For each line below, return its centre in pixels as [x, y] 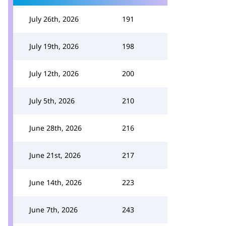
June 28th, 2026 [55, 128]
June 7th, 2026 [53, 210]
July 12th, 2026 [54, 73]
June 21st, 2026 [55, 155]
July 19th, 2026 [54, 46]
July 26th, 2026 [54, 19]
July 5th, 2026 [52, 101]
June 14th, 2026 [55, 182]
